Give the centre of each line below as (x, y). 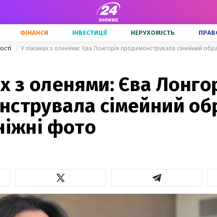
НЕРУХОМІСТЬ (153, 33)
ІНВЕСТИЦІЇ (90, 33)
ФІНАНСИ (34, 33)
